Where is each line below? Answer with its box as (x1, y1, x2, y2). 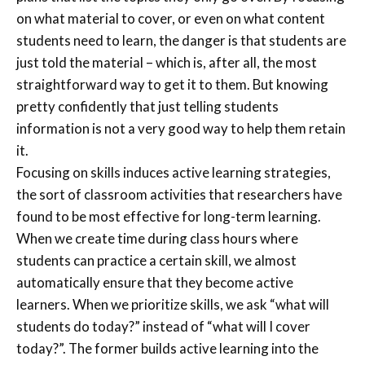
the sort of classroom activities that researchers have (16, 185, 342, 203)
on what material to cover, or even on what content (16, 9, 325, 27)
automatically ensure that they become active (16, 273, 293, 291)
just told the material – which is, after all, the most (16, 53, 317, 71)
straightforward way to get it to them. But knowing (16, 75, 328, 93)
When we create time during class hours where (16, 229, 298, 247)
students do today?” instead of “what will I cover (16, 317, 310, 335)
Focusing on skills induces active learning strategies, (16, 163, 331, 181)
